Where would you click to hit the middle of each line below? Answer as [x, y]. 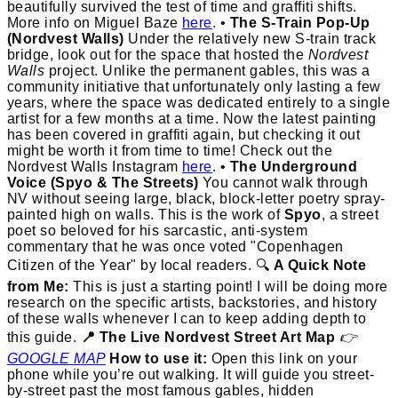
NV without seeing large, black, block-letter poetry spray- [196, 198]
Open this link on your [283, 358]
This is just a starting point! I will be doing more [228, 286]
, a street [350, 214]
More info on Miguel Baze [95, 22]
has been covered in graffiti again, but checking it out [184, 134]
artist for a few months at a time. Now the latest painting [192, 118]
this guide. [44, 337]
